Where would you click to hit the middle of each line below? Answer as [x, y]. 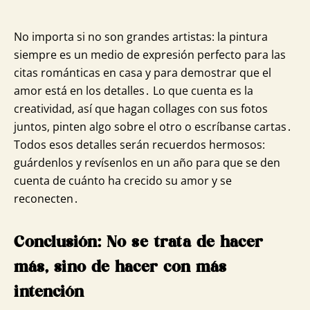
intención [49, 292]
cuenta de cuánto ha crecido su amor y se [123, 180]
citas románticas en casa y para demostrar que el [143, 72]
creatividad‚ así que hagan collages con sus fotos [141, 108]
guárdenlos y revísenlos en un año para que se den [147, 162]
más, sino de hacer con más [120, 267]
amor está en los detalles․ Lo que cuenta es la [134, 90]
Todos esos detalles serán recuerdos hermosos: [139, 144]
